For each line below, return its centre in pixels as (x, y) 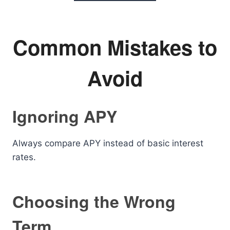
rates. (24, 157)
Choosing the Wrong (94, 201)
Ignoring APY (65, 116)
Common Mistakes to (115, 47)
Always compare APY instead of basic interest (108, 143)
